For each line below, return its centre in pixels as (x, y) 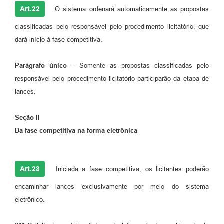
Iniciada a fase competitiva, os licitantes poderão (130, 169)
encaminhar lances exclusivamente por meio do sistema (112, 186)
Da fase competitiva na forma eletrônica (76, 130)
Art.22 (30, 9)
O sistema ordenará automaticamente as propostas (130, 9)
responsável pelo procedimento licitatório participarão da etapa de (112, 78)
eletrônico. (30, 199)
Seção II (27, 117)
